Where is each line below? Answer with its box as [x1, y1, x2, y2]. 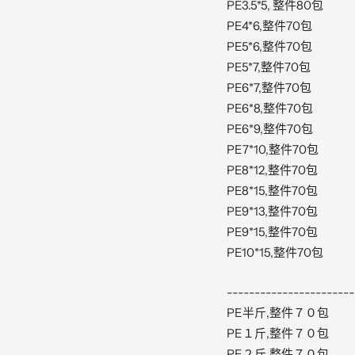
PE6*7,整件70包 [226, 80, 311, 96]
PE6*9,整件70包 [226, 121, 313, 137]
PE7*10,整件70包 [226, 142, 319, 158]
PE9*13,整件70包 [226, 204, 318, 219]
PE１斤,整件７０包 [226, 326, 329, 342]
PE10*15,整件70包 [226, 245, 323, 261]
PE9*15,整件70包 [226, 224, 318, 240]
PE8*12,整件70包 [226, 162, 318, 178]
